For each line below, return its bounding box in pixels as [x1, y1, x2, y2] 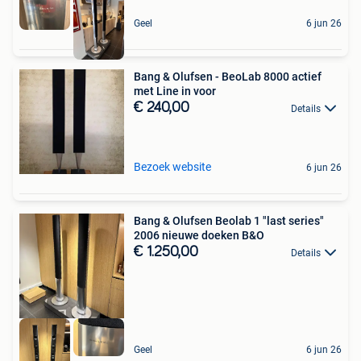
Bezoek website [134, 160, 211, 174]
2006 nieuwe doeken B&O [134, 229, 264, 243]
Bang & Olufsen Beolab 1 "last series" [134, 214, 324, 228]
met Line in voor [134, 85, 216, 98]
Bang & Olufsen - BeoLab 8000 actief [134, 70, 322, 84]
